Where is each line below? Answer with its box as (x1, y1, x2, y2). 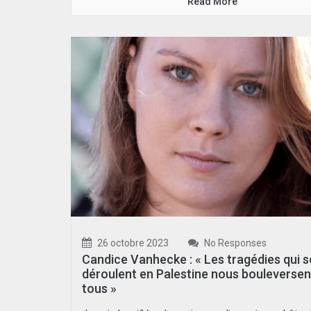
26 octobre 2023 (95, 237, 169, 249)
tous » (82, 281, 117, 296)
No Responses (202, 237, 267, 249)
